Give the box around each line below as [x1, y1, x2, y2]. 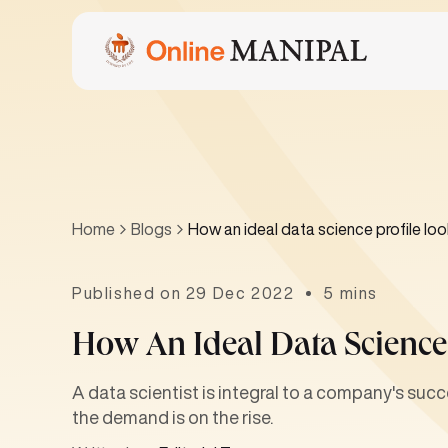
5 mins [323, 285, 379, 301]
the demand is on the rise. [72, 408, 273, 426]
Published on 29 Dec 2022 [72, 285, 295, 301]
